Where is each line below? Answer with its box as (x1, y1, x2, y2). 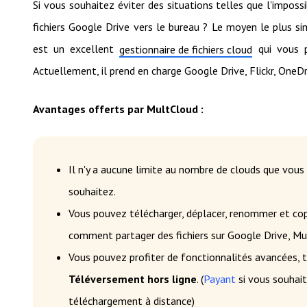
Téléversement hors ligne (69, 271, 197, 286)
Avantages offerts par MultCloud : (33, 101, 204, 116)
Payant (204, 271, 236, 286)
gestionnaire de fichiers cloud (119, 42, 253, 56)
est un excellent (33, 41, 120, 56)
